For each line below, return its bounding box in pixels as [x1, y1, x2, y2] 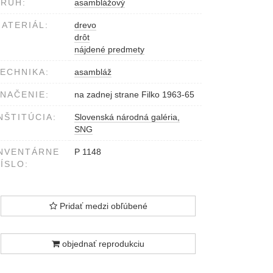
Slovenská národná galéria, [74, 112, 180, 122]
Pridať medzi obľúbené [57, 201, 147, 211]
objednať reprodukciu [60, 239, 144, 249]
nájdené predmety [74, 44, 144, 55]
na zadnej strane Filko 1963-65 [74, 90, 194, 100]
